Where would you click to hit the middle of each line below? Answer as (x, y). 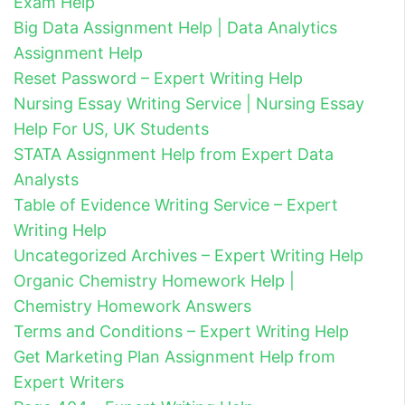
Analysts (46, 179)
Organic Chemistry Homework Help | (154, 280)
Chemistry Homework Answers (132, 306)
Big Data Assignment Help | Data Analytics (175, 27)
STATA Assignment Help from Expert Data (174, 154)
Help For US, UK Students (111, 128)
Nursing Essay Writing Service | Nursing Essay (189, 103)
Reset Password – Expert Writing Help (158, 78)
